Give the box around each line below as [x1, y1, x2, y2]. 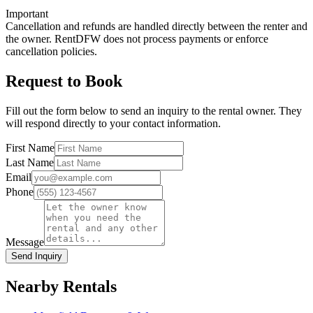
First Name [6, 141, 54, 154]
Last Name [6, 156, 54, 168]
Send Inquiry [11, 250, 62, 261]
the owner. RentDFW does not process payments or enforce [6, 33, 268, 45]
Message [6, 235, 44, 248]
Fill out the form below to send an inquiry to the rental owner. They [6, 104, 302, 117]
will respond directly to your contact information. [6, 117, 221, 129]
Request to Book [6, 71, 122, 90]
